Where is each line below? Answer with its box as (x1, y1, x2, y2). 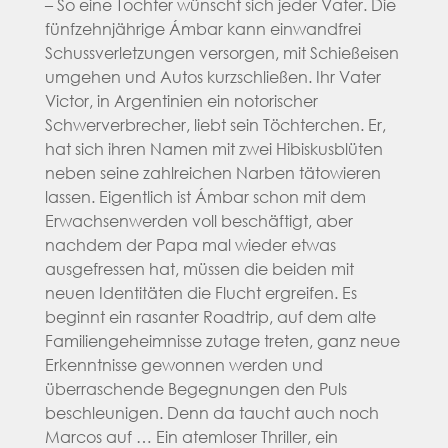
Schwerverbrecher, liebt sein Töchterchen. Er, (44, 113, 386, 135)
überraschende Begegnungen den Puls (44, 377, 347, 399)
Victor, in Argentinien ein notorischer (44, 89, 318, 111)
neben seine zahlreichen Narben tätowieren (44, 161, 381, 183)
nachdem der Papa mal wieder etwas (44, 233, 336, 255)
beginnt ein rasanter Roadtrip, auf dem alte (44, 305, 376, 327)
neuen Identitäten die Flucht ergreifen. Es (44, 281, 357, 303)
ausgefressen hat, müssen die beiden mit (44, 257, 354, 279)
